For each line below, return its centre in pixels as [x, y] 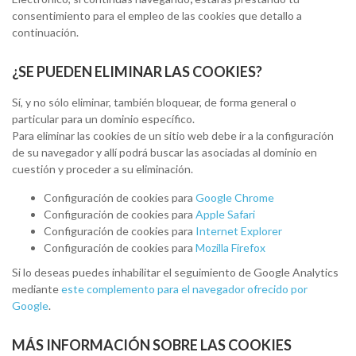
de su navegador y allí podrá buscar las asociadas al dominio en [164, 152]
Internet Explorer [239, 231]
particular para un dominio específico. [103, 119]
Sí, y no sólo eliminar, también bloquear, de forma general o [154, 102]
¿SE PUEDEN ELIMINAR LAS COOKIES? [137, 72]
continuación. [45, 32]
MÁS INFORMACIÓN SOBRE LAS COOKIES [152, 345]
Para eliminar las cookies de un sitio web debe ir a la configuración [173, 135]
